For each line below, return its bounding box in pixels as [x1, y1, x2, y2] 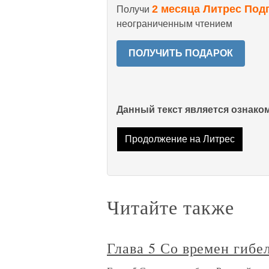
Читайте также [107, 194, 234, 220]
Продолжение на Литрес [124, 134, 235, 145]
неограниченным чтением [116, 19, 232, 29]
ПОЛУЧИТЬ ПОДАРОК [128, 48, 233, 58]
